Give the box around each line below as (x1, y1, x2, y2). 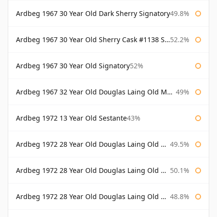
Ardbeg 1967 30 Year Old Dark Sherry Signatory (16, 9, 170, 18)
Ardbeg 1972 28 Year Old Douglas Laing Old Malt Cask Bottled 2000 (16, 166, 161, 175)
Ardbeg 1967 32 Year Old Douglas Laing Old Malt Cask (16, 87, 167, 97)
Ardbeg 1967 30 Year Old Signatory (16, 61, 130, 71)
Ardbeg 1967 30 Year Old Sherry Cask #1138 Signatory (16, 35, 165, 45)
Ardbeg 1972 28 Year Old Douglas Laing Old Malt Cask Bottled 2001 (16, 192, 161, 201)
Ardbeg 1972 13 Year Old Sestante (16, 113, 127, 123)
